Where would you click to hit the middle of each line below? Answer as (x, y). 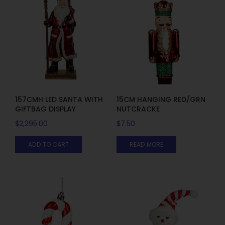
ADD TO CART (48, 144)
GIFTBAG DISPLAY (45, 109)
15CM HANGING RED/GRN (161, 99)
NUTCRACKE (138, 109)
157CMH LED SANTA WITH (59, 99)
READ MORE (146, 144)
